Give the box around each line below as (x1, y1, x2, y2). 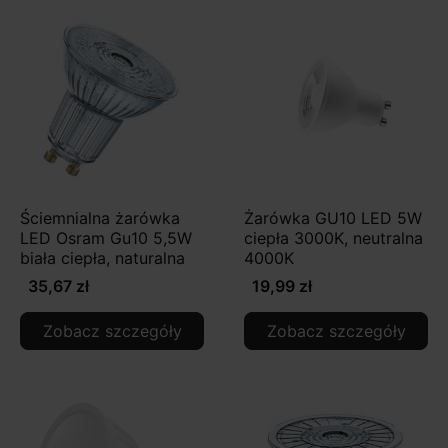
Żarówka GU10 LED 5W (244, 207, 422, 228)
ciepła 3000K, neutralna (244, 227, 423, 248)
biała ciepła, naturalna (20, 247, 185, 268)
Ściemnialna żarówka (20, 207, 180, 228)
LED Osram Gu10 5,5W (20, 227, 192, 248)
